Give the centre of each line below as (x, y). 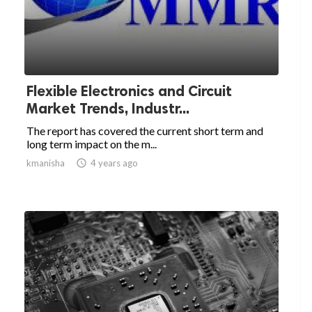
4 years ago (114, 163)
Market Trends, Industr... (108, 109)
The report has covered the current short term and (145, 131)
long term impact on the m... (92, 144)
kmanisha (46, 163)
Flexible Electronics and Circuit (129, 91)
